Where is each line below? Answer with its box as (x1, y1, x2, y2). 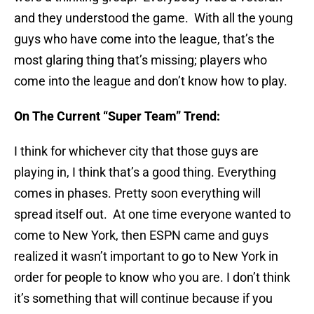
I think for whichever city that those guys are (14, 144, 259, 159)
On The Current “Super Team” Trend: (14, 109, 220, 124)
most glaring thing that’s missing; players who (14, 53, 267, 68)
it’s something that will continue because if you (14, 291, 273, 306)
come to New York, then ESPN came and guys (14, 228, 268, 243)
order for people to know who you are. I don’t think (14, 270, 290, 285)
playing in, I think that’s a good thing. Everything (14, 165, 276, 180)
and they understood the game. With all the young (14, 11, 293, 26)
